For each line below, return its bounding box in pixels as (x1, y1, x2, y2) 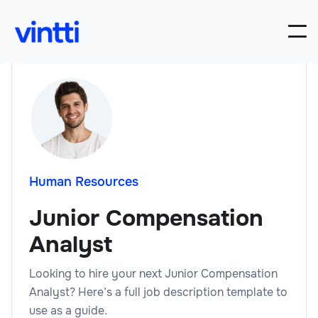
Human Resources (29, 173, 138, 190)
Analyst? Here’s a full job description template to (29, 284, 287, 300)
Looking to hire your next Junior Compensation (29, 265, 278, 281)
